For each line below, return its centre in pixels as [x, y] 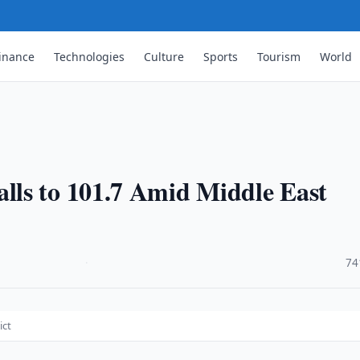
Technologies [90, 56]
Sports [221, 56]
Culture [164, 56]
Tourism [279, 56]
